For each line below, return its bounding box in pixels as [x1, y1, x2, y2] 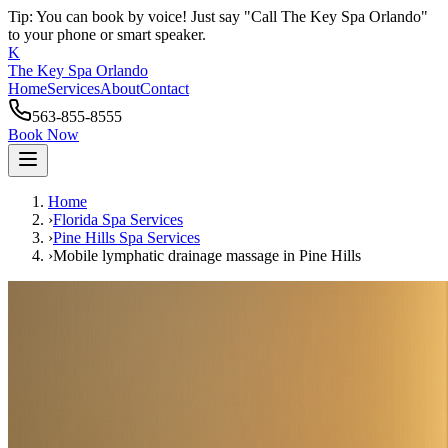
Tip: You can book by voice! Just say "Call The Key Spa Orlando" [8, 8, 428, 25]
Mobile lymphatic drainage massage [53, 247, 279, 264]
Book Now [8, 126, 79, 143]
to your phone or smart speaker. [8, 26, 206, 43]
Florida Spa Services [53, 211, 183, 228]
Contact [140, 80, 189, 97]
